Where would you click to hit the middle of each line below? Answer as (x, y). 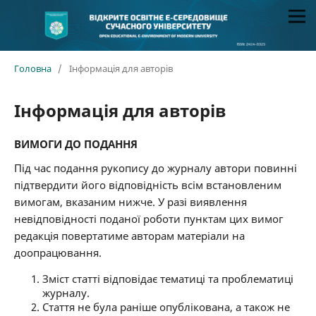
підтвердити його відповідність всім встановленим (147, 185)
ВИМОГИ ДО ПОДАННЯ (75, 144)
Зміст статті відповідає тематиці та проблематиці (168, 279)
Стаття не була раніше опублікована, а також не (166, 307)
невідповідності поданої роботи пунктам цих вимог (148, 219)
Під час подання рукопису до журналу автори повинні (155, 168)
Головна (32, 69)
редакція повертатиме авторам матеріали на (129, 236)
